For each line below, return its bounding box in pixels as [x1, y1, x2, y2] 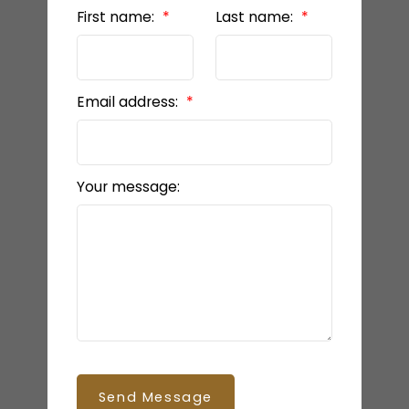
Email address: [76, 92, 182, 112]
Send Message [98, 388, 213, 407]
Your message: [76, 177, 180, 197]
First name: [76, 7, 158, 27]
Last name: [215, 7, 297, 27]
